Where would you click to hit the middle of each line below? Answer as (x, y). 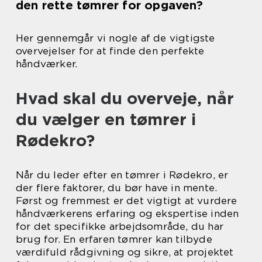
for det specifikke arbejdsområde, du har (120, 226)
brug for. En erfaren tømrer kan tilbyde (114, 239)
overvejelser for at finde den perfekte (110, 51)
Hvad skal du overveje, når (125, 98)
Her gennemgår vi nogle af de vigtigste (116, 38)
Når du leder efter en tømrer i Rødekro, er (122, 175)
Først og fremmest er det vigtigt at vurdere (127, 201)
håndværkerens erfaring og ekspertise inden (127, 213)
